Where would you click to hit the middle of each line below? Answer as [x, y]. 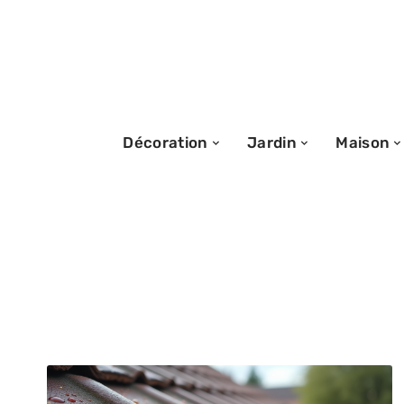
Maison [363, 142]
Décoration [165, 142]
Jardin [271, 142]
